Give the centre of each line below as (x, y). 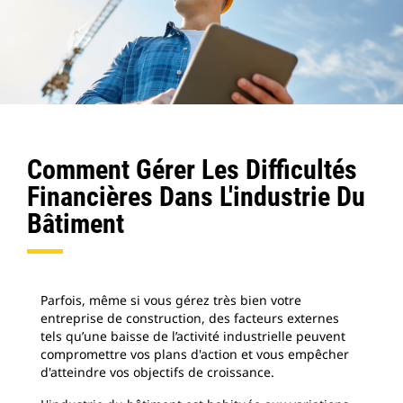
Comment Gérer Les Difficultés (192, 170)
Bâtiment (76, 224)
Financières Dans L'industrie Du (196, 197)
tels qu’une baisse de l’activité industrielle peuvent (193, 336)
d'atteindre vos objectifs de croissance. (157, 372)
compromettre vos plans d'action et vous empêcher (195, 354)
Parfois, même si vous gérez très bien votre (171, 300)
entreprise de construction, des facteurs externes (190, 318)
